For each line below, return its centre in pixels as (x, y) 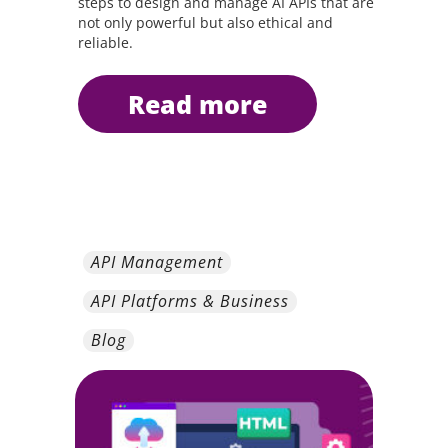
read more (205, 104)
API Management (157, 262)
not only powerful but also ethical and (205, 22)
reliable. (105, 42)
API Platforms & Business (190, 301)
